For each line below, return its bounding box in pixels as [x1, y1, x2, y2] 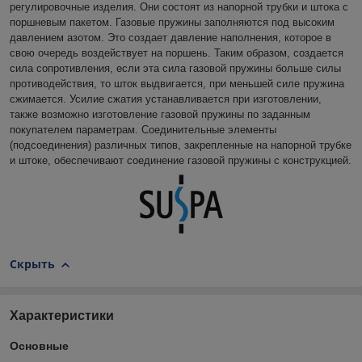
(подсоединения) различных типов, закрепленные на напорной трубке [10, 139, 351, 152]
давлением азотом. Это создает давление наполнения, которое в [10, 32, 331, 44]
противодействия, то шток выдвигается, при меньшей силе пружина [10, 78, 344, 90]
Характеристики [10, 308, 114, 322]
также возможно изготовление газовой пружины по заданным [10, 108, 310, 121]
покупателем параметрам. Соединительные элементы [10, 124, 276, 137]
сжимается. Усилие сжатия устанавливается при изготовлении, [10, 93, 322, 106]
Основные [10, 339, 69, 352]
